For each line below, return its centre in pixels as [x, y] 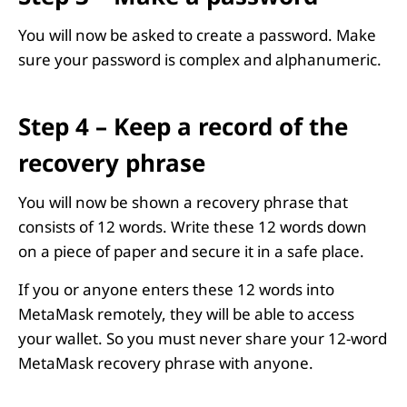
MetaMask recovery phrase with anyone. [166, 362]
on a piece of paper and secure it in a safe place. [191, 251]
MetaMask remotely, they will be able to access [186, 313]
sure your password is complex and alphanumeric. [200, 59]
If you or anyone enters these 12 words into [176, 289]
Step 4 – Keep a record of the [183, 126]
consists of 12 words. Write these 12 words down [193, 226]
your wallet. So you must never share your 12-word [203, 338]
